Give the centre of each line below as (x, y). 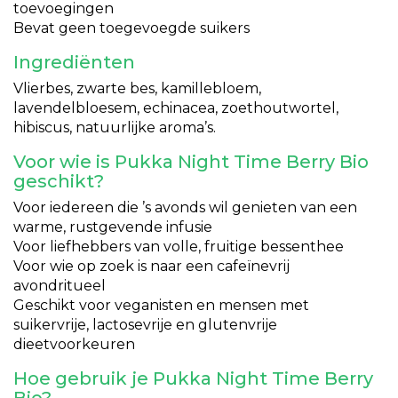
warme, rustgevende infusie (113, 227)
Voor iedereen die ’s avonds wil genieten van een (185, 207)
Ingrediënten (74, 62)
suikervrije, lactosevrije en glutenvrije (145, 325)
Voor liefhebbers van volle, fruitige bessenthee (179, 247)
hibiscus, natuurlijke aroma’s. (115, 127)
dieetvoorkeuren (74, 344)
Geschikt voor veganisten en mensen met (161, 305)
